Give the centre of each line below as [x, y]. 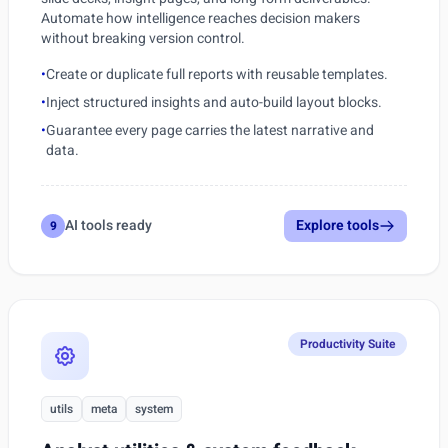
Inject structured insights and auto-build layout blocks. [214, 102]
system [154, 409]
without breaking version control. [143, 38]
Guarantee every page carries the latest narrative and [210, 130]
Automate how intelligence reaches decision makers [200, 18]
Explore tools [337, 225]
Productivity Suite [347, 344]
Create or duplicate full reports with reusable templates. [217, 74]
